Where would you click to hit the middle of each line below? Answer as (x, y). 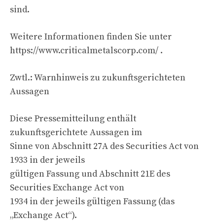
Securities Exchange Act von (67, 187)
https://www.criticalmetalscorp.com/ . (86, 50)
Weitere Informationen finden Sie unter (91, 37)
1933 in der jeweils (47, 160)
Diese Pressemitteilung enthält (73, 118)
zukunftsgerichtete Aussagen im (76, 132)
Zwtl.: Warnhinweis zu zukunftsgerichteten (98, 77)
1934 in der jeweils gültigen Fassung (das (92, 201)
